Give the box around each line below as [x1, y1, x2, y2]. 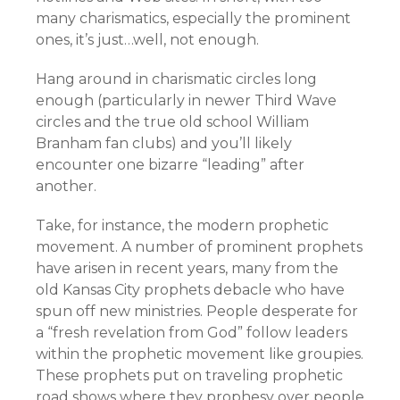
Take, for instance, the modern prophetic [36, 217, 329, 234]
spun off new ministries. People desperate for [36, 303, 358, 320]
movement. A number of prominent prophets [36, 238, 362, 255]
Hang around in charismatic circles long [36, 71, 317, 87]
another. [36, 178, 96, 195]
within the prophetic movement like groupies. [36, 346, 363, 362]
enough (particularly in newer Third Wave [36, 92, 337, 109]
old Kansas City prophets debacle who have [36, 281, 345, 298]
